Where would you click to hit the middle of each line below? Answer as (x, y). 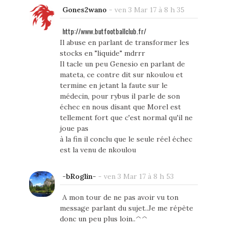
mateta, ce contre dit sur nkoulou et (121, 74)
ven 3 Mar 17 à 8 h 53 (139, 176)
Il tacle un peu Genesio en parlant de (122, 64)
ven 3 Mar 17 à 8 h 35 (149, 9)
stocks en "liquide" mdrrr (102, 53)
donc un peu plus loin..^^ (104, 219)
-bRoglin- (79, 176)
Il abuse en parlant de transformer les (124, 42)
